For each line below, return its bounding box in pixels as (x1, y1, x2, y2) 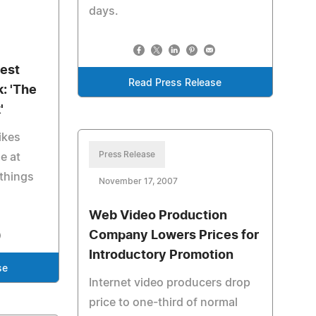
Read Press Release (128, 78, 222, 88)
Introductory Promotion (88, 249, 233, 262)
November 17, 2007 (98, 177, 178, 186)
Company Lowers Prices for (88, 229, 259, 242)
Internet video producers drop (88, 277, 250, 288)
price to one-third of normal (88, 297, 238, 308)
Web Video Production (88, 209, 227, 222)
